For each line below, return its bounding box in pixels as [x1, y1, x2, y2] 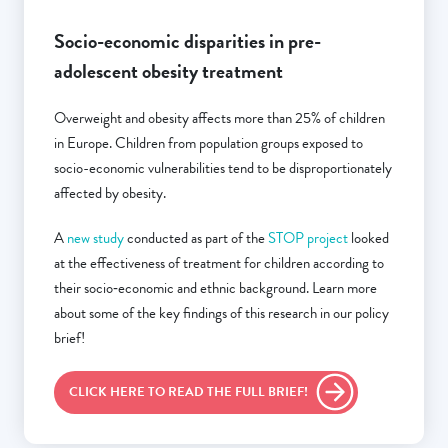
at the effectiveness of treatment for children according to [54, 252, 384, 275]
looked [348, 227, 389, 250]
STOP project [268, 227, 348, 250]
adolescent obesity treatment [54, 56, 283, 87]
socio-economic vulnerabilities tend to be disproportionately [54, 157, 392, 180]
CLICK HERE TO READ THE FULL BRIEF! [69, 382, 308, 403]
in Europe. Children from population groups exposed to [54, 132, 363, 155]
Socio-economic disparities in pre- [54, 26, 321, 57]
